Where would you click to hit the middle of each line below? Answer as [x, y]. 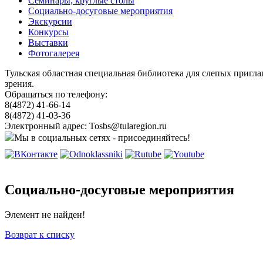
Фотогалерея [54, 53]
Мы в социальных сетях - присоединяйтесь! [102, 138]
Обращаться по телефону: [56, 94]
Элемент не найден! [45, 214]
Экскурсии [50, 21]
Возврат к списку [40, 234]
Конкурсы [48, 32]
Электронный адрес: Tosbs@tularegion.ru [86, 126]
